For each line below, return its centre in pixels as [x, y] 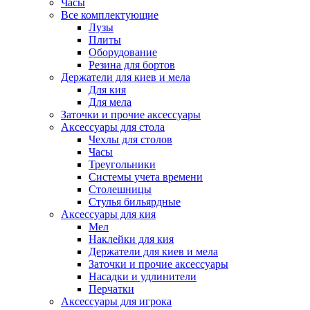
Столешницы [120, 190]
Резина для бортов [132, 65]
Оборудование [123, 53]
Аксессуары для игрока [116, 302]
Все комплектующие [110, 15]
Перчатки [111, 289]
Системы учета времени [146, 177]
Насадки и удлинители [143, 277]
